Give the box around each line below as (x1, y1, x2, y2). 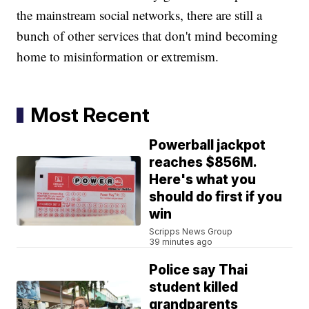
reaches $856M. (149, 154, 258, 171)
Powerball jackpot (149, 137, 266, 154)
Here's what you (149, 172, 257, 188)
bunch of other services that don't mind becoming (17, 27, 279, 45)
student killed (149, 279, 239, 296)
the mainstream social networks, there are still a (17, 6, 263, 24)
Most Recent (30, 103, 150, 128)
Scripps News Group (149, 226, 233, 237)
